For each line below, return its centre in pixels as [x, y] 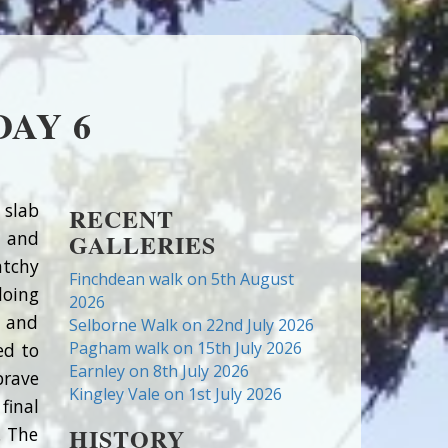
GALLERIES [142, 244]
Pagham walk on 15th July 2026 [185, 348]
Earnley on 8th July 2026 [158, 371]
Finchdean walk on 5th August [181, 279]
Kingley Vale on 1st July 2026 [175, 394]
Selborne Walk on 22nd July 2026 [191, 325]
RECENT [121, 218]
